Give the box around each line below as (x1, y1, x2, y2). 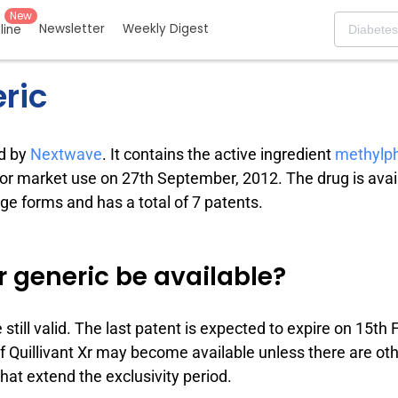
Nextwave (30, 144, 103, 163)
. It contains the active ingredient (102, 144, 336, 163)
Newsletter (39, 20, 105, 38)
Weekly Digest (123, 20, 209, 38)
